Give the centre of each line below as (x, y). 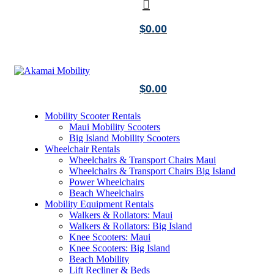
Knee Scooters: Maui (110, 237)
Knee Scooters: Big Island (120, 248)
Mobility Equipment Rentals (99, 204)
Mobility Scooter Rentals (93, 116)
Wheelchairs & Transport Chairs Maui (143, 160)
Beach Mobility (99, 259)
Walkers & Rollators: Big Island (131, 226)
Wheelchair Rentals (82, 149)
